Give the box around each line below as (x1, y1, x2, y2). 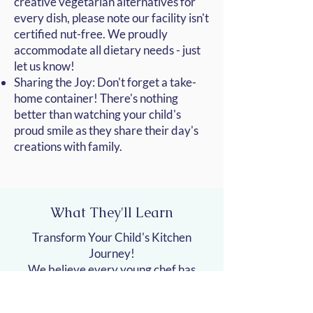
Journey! (89, 246, 135, 261)
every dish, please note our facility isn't (14, 10, 209, 26)
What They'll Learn (50, 203, 173, 222)
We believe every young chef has (28, 262, 196, 277)
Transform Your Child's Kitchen (32, 230, 191, 245)
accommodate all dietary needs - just (14, 43, 201, 58)
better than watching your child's (14, 107, 181, 122)
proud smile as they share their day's (14, 123, 198, 138)
